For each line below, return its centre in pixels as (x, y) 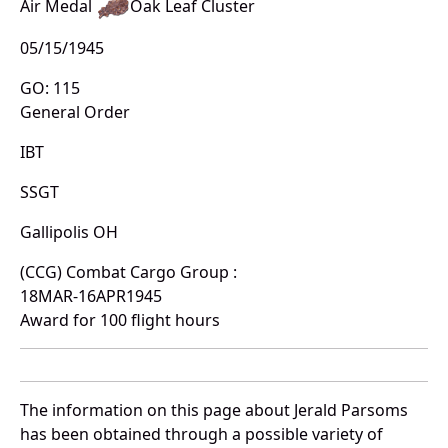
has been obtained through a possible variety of (201, 434)
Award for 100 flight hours (120, 320)
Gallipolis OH (69, 232)
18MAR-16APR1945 (91, 296)
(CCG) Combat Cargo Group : (128, 272)
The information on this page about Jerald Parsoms (214, 410)
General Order (75, 112)
